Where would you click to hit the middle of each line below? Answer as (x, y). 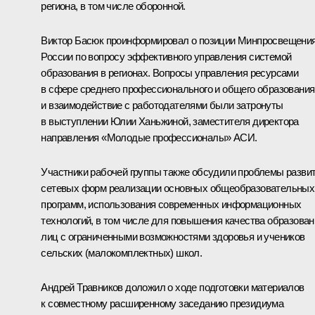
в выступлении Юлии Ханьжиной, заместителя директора (170, 122)
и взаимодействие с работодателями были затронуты (162, 105)
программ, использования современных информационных (171, 205)
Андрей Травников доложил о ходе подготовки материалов (173, 288)
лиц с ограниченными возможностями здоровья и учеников (173, 237)
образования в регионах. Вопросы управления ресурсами (170, 73)
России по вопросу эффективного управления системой (166, 57)
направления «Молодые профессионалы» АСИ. (149, 138)
